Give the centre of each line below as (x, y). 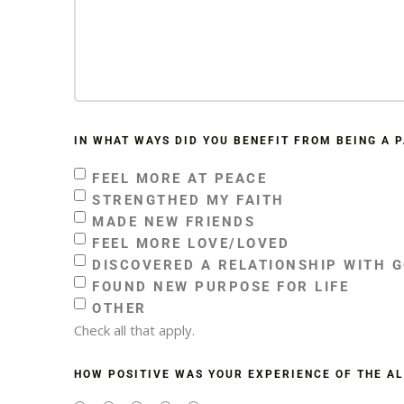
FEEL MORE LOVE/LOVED (191, 243)
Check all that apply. (134, 330)
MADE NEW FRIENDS (174, 221)
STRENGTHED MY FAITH (188, 200)
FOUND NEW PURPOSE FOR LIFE (220, 286)
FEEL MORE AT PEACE (179, 178)
